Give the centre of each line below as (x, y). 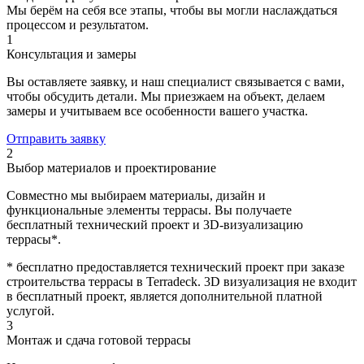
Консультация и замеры (71, 54)
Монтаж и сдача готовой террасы (99, 340)
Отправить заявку (56, 138)
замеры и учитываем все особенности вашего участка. (157, 110)
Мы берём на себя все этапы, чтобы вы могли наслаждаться (172, 10)
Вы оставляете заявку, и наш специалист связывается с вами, (175, 81)
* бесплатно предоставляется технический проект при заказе (175, 266)
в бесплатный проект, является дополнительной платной (165, 296)
